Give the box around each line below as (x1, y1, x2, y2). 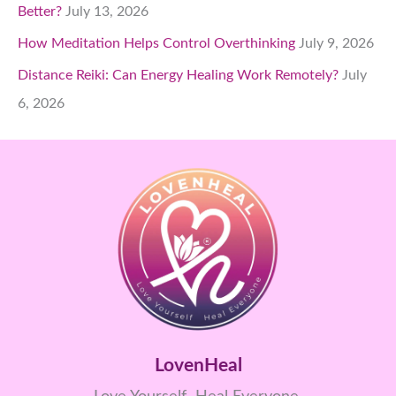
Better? (18, 4, 62, 19)
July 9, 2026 (299, 36, 374, 51)
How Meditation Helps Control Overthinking (18, 36, 295, 51)
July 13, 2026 (65, 4, 148, 19)
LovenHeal (154, 356, 242, 376)
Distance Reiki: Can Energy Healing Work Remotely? (18, 68, 339, 83)
